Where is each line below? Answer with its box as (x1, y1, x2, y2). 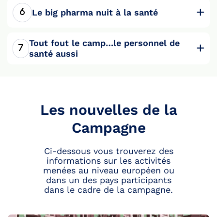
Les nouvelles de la (40, 101, 177, 119)
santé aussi (29, 48, 78, 59)
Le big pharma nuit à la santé (32, 7, 158, 18)
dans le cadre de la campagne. (44, 185, 173, 195)
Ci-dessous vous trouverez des (44, 146, 173, 156)
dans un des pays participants (46, 175, 171, 186)
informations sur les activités (46, 155, 170, 166)
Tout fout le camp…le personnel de (29, 38, 180, 48)
